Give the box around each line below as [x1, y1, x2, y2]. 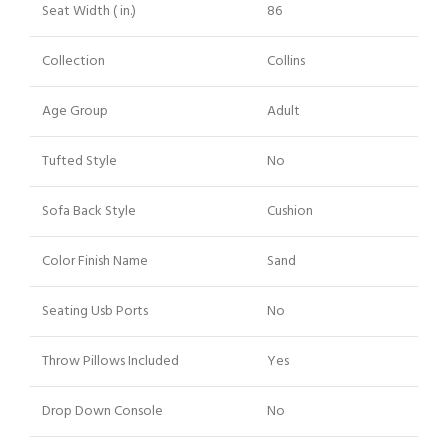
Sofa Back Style [42, 199, 136, 223]
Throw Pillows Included [42, 349, 179, 373]
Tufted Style [42, 149, 117, 173]
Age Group [42, 99, 108, 123]
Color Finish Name [42, 249, 148, 273]
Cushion [267, 199, 313, 223]
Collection [42, 49, 105, 73]
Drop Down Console [42, 399, 163, 423]
